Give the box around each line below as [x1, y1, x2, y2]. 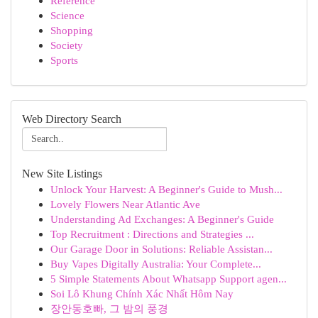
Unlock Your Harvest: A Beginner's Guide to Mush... [50, 183, 283, 195]
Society [50, 39, 83, 51]
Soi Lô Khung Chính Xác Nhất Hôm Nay [50, 287, 234, 300]
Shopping [50, 24, 93, 36]
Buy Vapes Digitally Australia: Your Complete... [50, 258, 261, 270]
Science [50, 9, 84, 21]
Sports [50, 54, 78, 66]
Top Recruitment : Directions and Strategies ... [50, 228, 254, 240]
